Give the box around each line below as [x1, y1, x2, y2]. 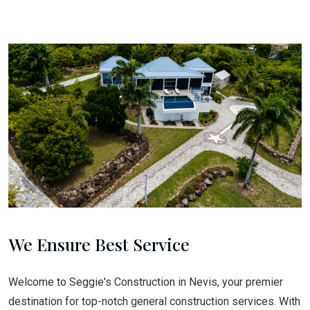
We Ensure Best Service [8, 232, 190, 255]
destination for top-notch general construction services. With [8, 294, 300, 308]
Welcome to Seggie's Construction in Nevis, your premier [8, 275, 283, 289]
